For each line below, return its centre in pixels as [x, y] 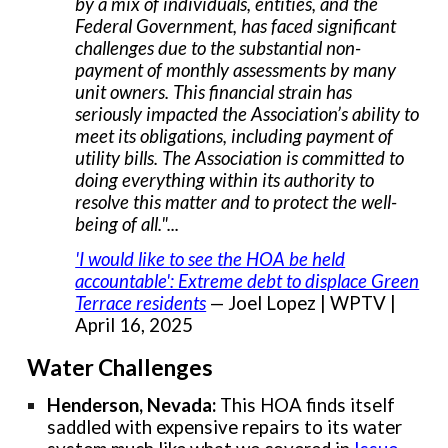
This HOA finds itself [308, 405]
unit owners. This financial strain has [214, 91]
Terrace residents [141, 302]
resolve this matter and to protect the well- [236, 201]
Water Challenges [120, 367]
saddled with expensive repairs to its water [225, 427]
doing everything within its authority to [225, 179]
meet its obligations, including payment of [234, 135]
